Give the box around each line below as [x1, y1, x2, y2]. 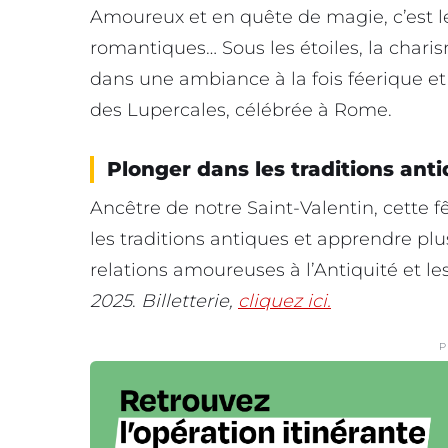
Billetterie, [141, 289, 238, 312]
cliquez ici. [238, 289, 331, 312]
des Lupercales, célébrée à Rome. [90, 98, 392, 121]
